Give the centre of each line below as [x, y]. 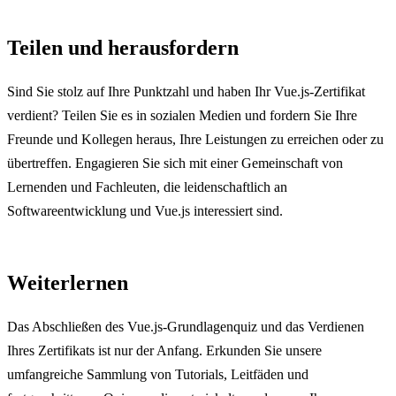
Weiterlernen [68, 282]
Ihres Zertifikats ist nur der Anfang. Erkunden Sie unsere [164, 350]
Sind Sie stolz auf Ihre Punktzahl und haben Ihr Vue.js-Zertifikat [186, 91]
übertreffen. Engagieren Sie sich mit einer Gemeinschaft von [175, 163]
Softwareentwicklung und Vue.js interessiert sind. [145, 210]
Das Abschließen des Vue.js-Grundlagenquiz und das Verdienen [186, 326]
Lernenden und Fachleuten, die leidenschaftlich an [147, 187]
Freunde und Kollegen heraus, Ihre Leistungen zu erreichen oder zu [195, 139]
